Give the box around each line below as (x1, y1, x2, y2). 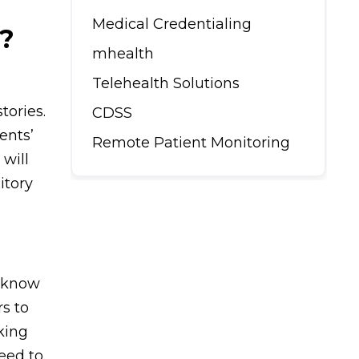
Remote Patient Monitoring (92, 134, 290, 152)
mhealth (92, 45, 154, 63)
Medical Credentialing (92, 15, 252, 34)
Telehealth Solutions (92, 75, 240, 93)
